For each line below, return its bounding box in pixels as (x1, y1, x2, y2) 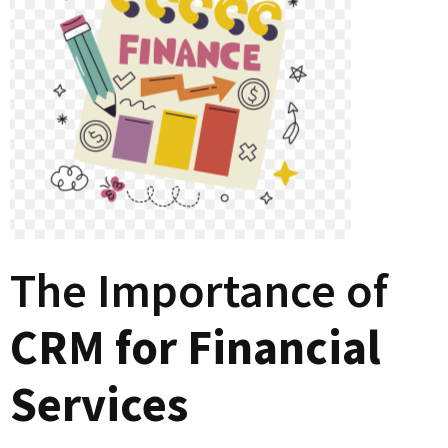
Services (10, 374, 188, 434)
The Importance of (10, 260, 388, 320)
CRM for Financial (10, 317, 381, 377)
